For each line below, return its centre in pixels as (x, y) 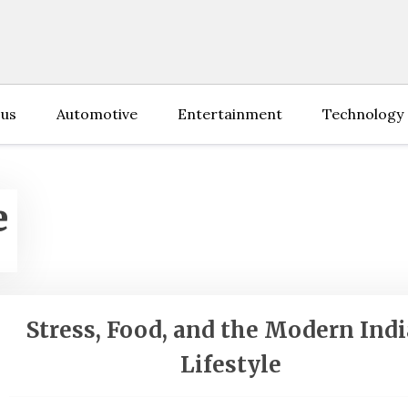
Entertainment (230, 114)
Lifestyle (230, 365)
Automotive (97, 114)
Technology (363, 114)
